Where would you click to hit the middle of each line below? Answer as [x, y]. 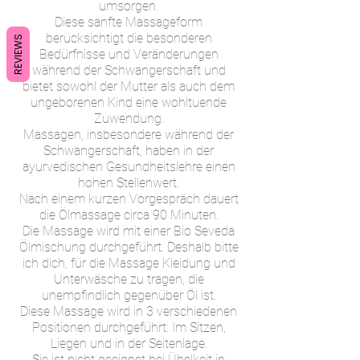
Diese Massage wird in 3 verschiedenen [129, 312]
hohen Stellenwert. [129, 183]
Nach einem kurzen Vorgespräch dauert [129, 199]
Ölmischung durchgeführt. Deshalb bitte [129, 247]
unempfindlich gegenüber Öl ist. [129, 296]
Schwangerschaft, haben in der [129, 151]
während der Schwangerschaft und [129, 71]
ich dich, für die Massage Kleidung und [129, 264]
